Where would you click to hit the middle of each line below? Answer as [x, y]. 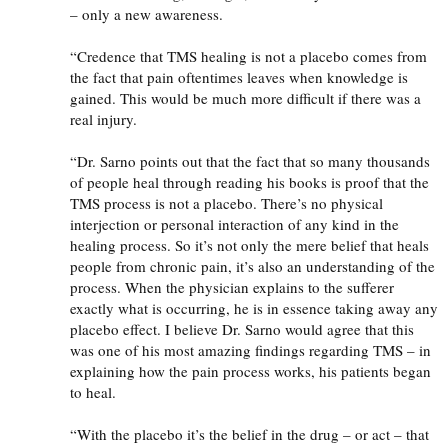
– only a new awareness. [146, 13]
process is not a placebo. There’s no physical [241, 202]
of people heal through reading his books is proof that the [249, 181]
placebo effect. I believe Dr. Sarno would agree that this [242, 328]
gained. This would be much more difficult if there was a [245, 97]
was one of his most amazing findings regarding [221, 349]
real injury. [103, 118]
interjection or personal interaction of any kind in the [234, 223]
